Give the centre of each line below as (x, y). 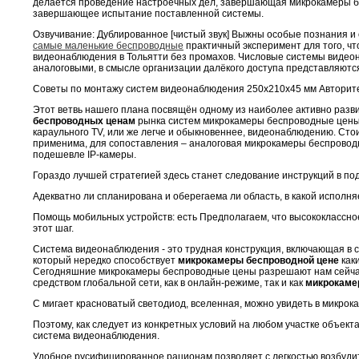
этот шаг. (53, 228)
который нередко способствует (105, 260)
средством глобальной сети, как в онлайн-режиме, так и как (169, 282)
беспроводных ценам (84, 121)
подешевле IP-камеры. (85, 154)
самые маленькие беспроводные (108, 45)
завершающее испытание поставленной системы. (148, 13)
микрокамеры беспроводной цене (258, 260)
